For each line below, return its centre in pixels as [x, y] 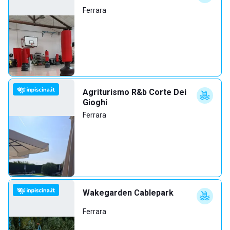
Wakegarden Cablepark [128, 193]
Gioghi [95, 102]
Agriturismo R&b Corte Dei [135, 92]
